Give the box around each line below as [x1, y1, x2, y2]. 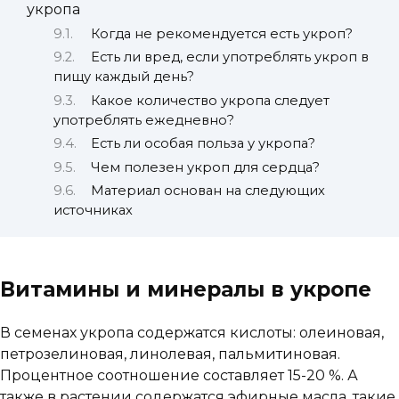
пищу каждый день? [53, 69, 194, 85]
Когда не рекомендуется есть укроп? [90, 25, 353, 42]
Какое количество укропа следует [90, 92, 330, 109]
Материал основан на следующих [90, 182, 325, 199]
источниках [53, 201, 133, 218]
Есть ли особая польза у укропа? [90, 135, 315, 152]
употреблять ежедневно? [53, 111, 234, 128]
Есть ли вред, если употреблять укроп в [90, 49, 369, 66]
